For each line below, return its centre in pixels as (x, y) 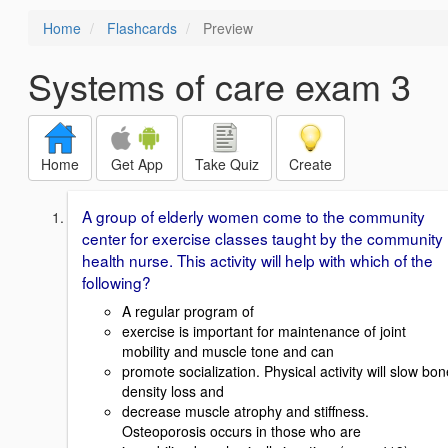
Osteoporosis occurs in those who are (241, 430)
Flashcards (142, 28)
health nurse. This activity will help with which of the (257, 260)
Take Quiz (227, 164)
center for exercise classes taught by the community (262, 238)
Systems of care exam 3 (219, 85)
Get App (137, 164)
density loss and (173, 390)
